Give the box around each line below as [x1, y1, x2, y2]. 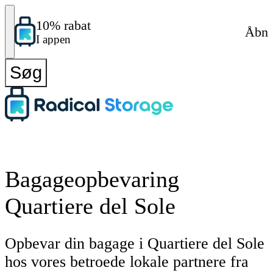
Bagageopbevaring [5, 166, 179, 192]
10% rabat [36, 18, 91, 34]
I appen [36, 33, 71, 46]
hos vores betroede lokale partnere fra [5, 253, 249, 271]
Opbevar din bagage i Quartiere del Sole [5, 235, 264, 253]
